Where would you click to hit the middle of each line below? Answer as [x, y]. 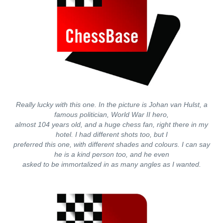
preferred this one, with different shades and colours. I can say [111, 144]
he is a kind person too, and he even [111, 154]
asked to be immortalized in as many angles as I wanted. [111, 164]
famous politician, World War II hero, [111, 114]
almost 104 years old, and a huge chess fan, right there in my [111, 124]
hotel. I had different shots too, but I [111, 134]
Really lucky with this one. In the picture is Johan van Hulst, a [111, 105]
